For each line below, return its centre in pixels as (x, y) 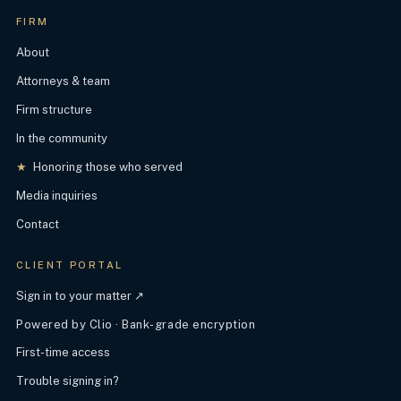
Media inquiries (57, 196)
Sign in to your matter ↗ (80, 296)
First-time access (63, 352)
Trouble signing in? (68, 381)
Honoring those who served (107, 167)
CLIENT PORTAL (70, 265)
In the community (62, 138)
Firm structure (54, 110)
